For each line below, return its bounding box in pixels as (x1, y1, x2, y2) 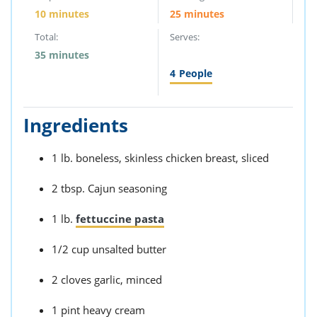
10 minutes (35, 7, 89, 21)
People (178, 67, 212, 80)
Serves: (169, 30, 200, 43)
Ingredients (23, 113, 128, 138)
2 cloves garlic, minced (52, 272, 162, 287)
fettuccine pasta (76, 212, 164, 226)
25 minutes (169, 7, 224, 21)
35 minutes (35, 48, 89, 62)
